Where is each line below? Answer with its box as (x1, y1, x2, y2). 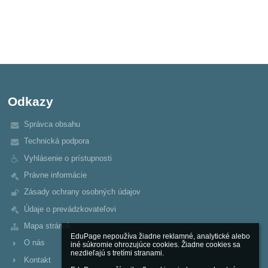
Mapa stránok (23, 221, 71, 230)
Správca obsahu (23, 120, 80, 129)
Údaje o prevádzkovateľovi (23, 204, 116, 214)
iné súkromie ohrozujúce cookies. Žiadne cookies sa (71, 240, 240, 249)
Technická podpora (23, 136, 89, 146)
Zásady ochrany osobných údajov (23, 187, 141, 197)
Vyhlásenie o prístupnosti (23, 153, 112, 163)
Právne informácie (23, 170, 87, 179)
